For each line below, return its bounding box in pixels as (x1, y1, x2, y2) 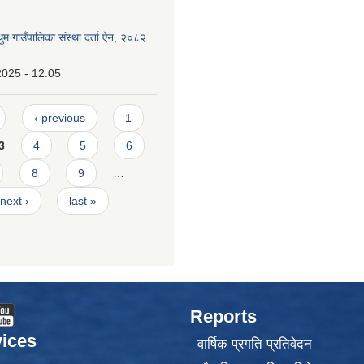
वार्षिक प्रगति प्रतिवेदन (197, 336, 312, 352)
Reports (190, 306, 257, 327)
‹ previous (33, 110, 85, 124)
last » (69, 193, 97, 207)
